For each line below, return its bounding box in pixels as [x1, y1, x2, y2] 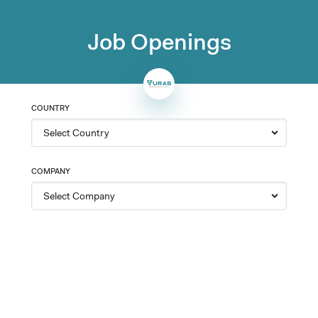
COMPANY [31, 166, 70, 176]
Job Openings [87, 28, 231, 55]
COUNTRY [31, 103, 70, 113]
